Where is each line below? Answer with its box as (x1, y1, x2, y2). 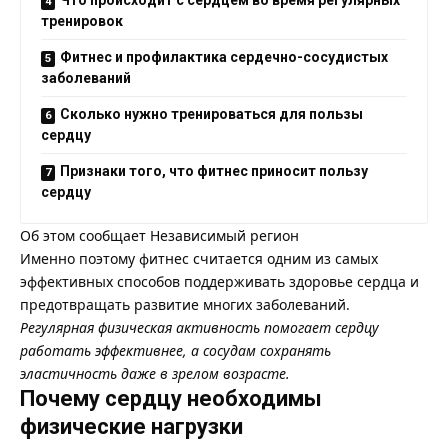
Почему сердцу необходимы (20, 385, 322, 411)
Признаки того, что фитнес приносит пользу (60, 162, 368, 179)
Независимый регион (150, 225, 299, 245)
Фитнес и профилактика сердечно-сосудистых (60, 48, 388, 65)
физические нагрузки (20, 413, 243, 439)
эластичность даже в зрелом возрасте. (20, 363, 290, 383)
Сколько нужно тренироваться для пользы (60, 105, 363, 122)
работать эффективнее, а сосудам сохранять (20, 340, 331, 360)
